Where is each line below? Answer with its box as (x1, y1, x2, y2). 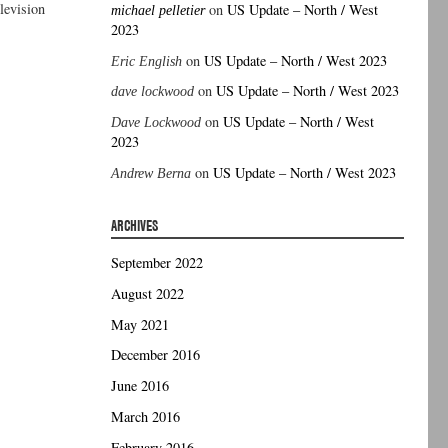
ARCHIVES (111, 215, 159, 236)
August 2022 (111, 283, 185, 303)
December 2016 (111, 345, 201, 365)
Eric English (111, 52, 183, 69)
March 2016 (111, 407, 181, 427)
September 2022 (111, 253, 204, 273)
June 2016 (111, 376, 170, 396)
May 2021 (111, 314, 170, 334)
